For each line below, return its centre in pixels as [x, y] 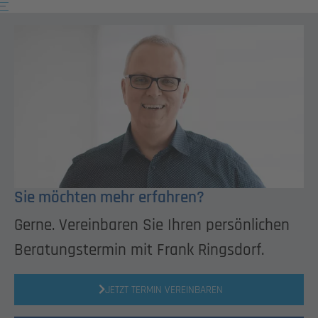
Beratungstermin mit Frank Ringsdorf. [139, 250]
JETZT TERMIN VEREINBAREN [164, 290]
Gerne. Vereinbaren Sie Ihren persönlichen [152, 225]
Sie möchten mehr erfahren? [109, 197]
